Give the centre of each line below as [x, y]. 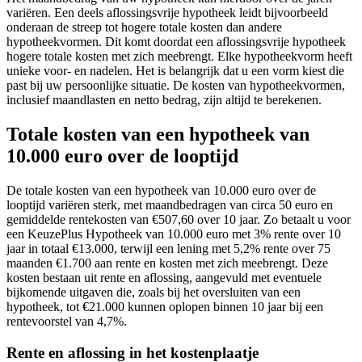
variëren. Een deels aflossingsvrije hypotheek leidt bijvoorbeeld [167, 13]
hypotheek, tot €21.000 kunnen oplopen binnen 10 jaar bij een [165, 306]
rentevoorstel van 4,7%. [67, 321]
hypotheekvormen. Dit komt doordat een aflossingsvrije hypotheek [176, 42]
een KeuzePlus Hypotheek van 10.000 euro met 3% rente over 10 [174, 234]
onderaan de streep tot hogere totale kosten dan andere [144, 27]
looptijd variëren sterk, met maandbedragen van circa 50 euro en [170, 204]
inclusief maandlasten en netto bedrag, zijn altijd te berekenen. [164, 100]
